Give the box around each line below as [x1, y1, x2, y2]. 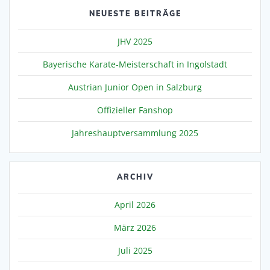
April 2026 [115, 198, 155, 210]
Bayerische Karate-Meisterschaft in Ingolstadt [43, 58, 227, 70]
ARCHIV [116, 172, 154, 181]
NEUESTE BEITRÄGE [89, 8, 181, 18]
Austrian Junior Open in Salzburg [68, 81, 202, 93]
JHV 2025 [118, 35, 152, 47]
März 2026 [114, 221, 156, 233]
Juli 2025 [118, 244, 152, 256]
